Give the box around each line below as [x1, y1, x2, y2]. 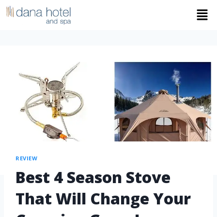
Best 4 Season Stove [15, 166, 170, 187]
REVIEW [15, 155, 38, 162]
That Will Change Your [15, 187, 191, 209]
